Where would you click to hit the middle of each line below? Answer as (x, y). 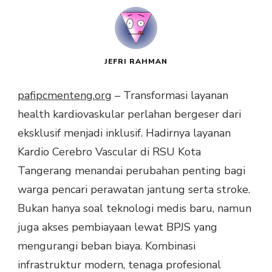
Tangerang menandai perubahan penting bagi (131, 170)
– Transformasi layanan (170, 95)
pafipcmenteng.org (65, 95)
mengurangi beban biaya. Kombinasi (107, 246)
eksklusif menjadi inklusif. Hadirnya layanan (124, 133)
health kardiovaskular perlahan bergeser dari (129, 114)
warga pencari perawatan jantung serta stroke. (134, 189)
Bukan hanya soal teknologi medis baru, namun (134, 208)
